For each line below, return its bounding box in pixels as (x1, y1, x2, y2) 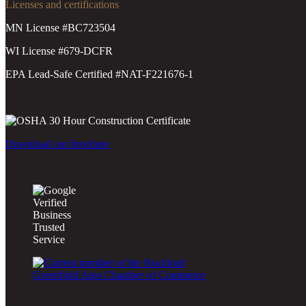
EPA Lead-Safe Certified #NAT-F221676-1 (5, 68, 193, 81)
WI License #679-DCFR (5, 45, 113, 57)
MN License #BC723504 (5, 22, 115, 34)
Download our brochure (5, 138, 109, 150)
